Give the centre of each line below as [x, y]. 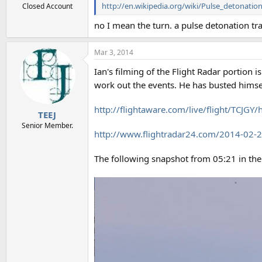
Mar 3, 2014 [114, 53]
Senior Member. [47, 125]
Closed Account [47, 6]
